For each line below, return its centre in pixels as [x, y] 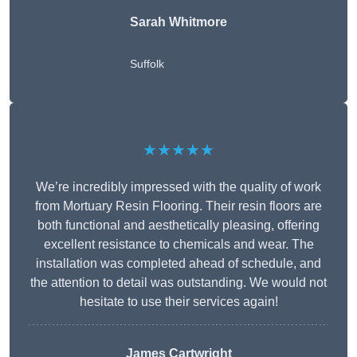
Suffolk [147, 64]
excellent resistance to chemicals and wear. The [178, 245]
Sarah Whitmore [178, 22]
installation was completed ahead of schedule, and [178, 264]
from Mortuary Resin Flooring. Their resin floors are [178, 206]
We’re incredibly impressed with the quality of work [178, 187]
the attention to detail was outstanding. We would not [178, 283]
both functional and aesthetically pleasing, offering [178, 226]
